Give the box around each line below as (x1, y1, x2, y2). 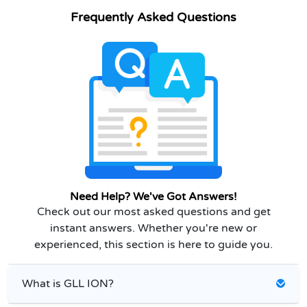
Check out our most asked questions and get (36, 204, 271, 219)
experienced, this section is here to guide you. (34, 237, 273, 251)
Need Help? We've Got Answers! (70, 189, 237, 204)
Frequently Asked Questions (71, 10, 236, 25)
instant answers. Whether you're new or (50, 221, 257, 235)
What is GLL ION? (22, 276, 114, 291)
